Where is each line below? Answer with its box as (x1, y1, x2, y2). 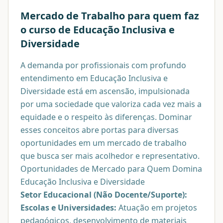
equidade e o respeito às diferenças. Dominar (20, 111, 192, 122)
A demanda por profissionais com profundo (20, 59, 186, 71)
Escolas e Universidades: (20, 202, 116, 213)
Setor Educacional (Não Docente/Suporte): (20, 189, 187, 200)
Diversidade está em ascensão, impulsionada (20, 85, 190, 97)
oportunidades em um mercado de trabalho (20, 137, 187, 148)
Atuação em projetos (116, 202, 197, 213)
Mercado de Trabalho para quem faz (20, 8, 199, 22)
